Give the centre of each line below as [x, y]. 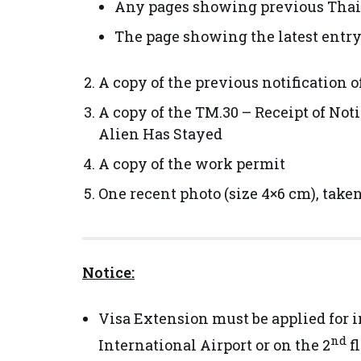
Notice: [108, 272]
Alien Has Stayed [160, 134]
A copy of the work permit [192, 164]
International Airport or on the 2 [214, 345]
